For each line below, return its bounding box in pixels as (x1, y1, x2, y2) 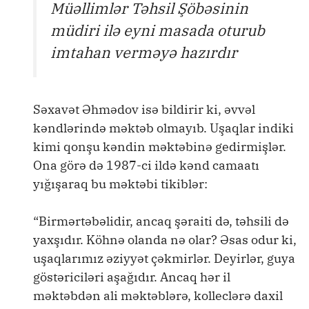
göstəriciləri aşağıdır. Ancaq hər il (33, 268, 230, 285)
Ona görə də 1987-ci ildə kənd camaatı (33, 157, 259, 173)
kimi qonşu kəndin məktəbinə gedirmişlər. (33, 138, 286, 154)
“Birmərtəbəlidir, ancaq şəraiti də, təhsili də (33, 212, 289, 229)
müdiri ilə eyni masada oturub (50, 21, 265, 41)
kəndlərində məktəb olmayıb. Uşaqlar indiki (33, 119, 294, 136)
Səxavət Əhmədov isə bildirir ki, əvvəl (33, 101, 255, 117)
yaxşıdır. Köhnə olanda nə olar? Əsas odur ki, (33, 231, 297, 248)
